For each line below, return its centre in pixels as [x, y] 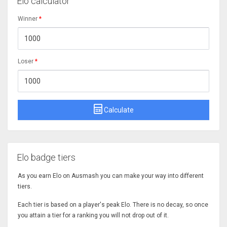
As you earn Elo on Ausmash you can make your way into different [111, 176]
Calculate [119, 110]
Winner [28, 18]
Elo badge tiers [46, 157]
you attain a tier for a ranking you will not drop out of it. [93, 215]
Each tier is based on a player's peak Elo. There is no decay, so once [113, 204]
